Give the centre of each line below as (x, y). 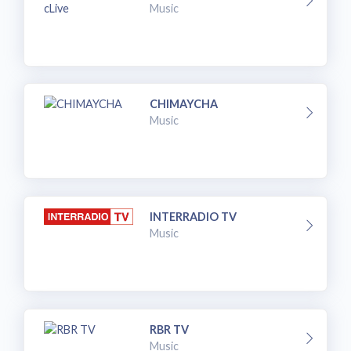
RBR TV (170, 329)
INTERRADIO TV (194, 217)
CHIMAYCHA (184, 104)
